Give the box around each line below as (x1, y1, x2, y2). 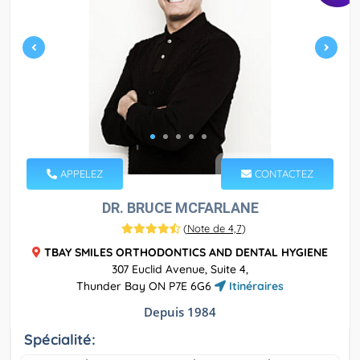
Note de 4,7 (186, 222, 242, 235)
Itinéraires (226, 279, 284, 294)
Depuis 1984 (144, 304, 216, 321)
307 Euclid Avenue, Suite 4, (112, 262, 248, 277)
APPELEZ (57, 167, 103, 181)
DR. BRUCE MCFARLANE (101, 199, 259, 217)
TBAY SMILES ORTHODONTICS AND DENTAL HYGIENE (44, 245, 328, 260)
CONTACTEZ (252, 167, 313, 181)
